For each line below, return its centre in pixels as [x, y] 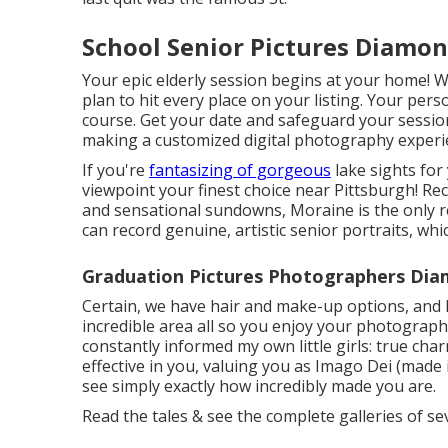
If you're [115, 170]
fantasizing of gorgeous [240, 170]
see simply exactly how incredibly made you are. [259, 386]
